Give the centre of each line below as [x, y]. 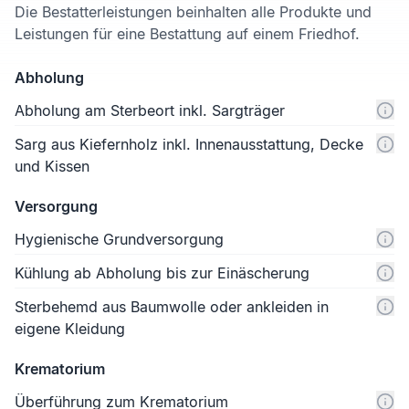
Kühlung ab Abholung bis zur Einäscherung [162, 273]
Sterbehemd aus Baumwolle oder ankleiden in [172, 307]
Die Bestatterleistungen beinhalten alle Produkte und [193, 12]
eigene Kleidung [70, 329]
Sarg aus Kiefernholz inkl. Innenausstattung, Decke [189, 145]
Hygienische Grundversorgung [119, 240]
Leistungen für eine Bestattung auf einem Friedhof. [187, 34]
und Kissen [52, 167]
